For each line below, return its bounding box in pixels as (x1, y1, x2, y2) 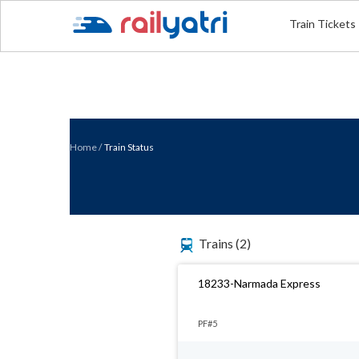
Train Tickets (289, 17, 357, 30)
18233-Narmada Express (198, 276, 321, 291)
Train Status (104, 141, 154, 153)
